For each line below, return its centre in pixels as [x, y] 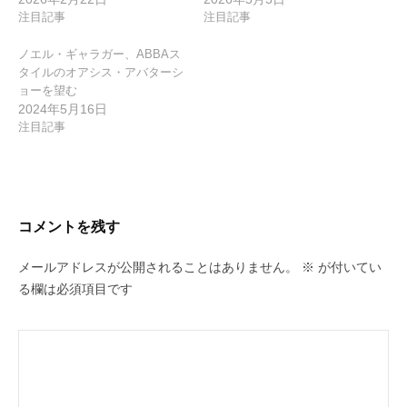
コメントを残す [69, 227]
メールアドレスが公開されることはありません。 [158, 268]
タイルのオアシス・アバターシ [101, 73]
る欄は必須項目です [75, 290]
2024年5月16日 [63, 109]
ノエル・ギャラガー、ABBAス [99, 55]
